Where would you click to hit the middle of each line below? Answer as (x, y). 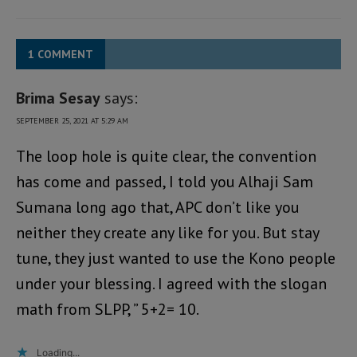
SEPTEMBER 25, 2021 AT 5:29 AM (72, 121)
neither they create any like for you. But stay (167, 233)
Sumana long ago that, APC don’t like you (158, 208)
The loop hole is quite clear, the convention (166, 157)
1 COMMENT (61, 55)
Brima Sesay (58, 98)
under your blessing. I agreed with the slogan (171, 284)
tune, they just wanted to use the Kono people (176, 259)
